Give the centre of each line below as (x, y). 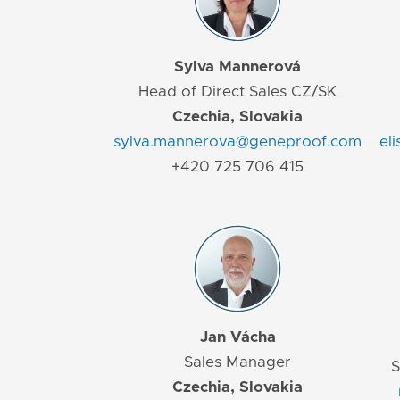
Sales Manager (237, 362)
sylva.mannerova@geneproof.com (237, 142)
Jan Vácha (237, 337)
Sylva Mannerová (237, 67)
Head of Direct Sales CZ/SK (237, 92)
